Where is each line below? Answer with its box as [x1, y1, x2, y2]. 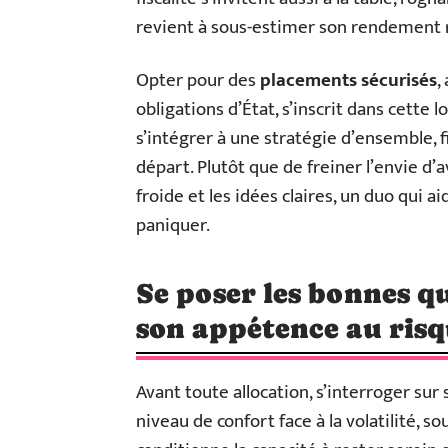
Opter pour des [136, 64, 260, 96]
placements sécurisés [260, 64, 437, 96]
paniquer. [136, 209, 210, 241]
